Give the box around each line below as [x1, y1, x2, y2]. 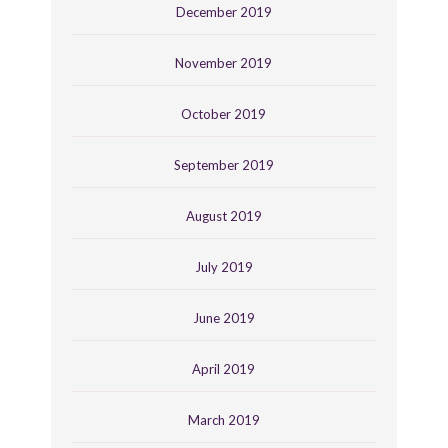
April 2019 [192, 360, 256, 377]
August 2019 [185, 207, 262, 224]
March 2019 [187, 411, 260, 428]
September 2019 [173, 156, 274, 173]
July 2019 [194, 258, 253, 275]
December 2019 [175, 3, 272, 20]
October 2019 [181, 105, 267, 122]
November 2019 [175, 54, 273, 71]
